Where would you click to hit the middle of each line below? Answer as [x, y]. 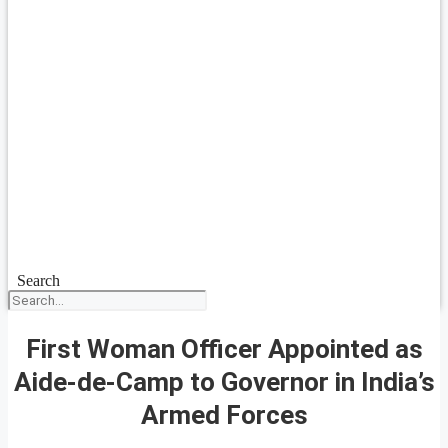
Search [38, 280]
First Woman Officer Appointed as [224, 348]
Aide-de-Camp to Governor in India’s [224, 381]
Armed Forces [224, 414]
